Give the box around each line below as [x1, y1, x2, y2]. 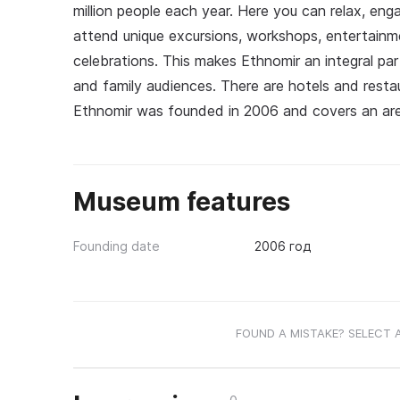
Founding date [73, 238, 160, 254]
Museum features [73, 187, 290, 217]
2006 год [254, 238, 311, 254]
